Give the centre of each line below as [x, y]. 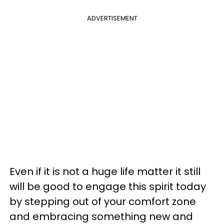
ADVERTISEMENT [112, 18]
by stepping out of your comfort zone [103, 201]
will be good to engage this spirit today [108, 186]
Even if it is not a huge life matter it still [105, 171]
